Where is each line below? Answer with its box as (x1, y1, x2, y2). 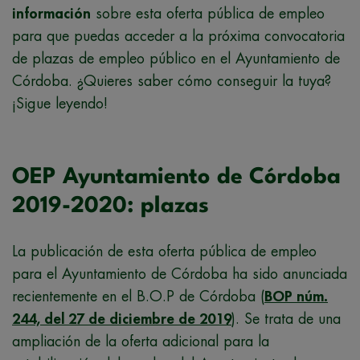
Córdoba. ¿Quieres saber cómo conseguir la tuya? (12, 74, 331, 89)
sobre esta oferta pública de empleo (91, 6, 325, 22)
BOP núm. (264, 289, 328, 305)
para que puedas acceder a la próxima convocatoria (12, 29, 345, 44)
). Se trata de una (231, 312, 341, 327)
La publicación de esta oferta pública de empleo (12, 244, 317, 260)
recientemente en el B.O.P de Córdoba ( (12, 289, 264, 305)
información (12, 6, 91, 22)
